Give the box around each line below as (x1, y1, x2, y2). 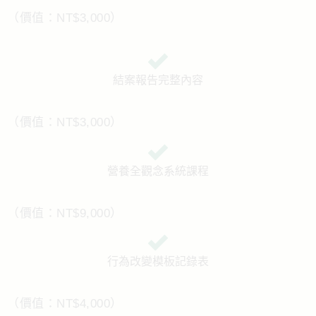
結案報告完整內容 (113, 74, 203, 87)
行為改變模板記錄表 (107, 255, 209, 268)
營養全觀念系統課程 (107, 164, 209, 177)
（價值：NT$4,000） (7, 297, 123, 310)
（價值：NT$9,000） (7, 206, 123, 220)
